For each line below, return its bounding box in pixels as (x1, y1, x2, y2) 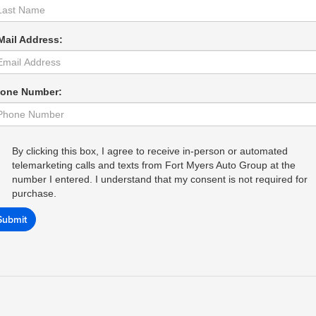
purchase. (12, 188, 56, 199)
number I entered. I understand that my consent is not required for (12, 174, 308, 185)
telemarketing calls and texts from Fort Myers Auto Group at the (12, 159, 296, 171)
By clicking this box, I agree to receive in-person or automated (12, 145, 288, 157)
